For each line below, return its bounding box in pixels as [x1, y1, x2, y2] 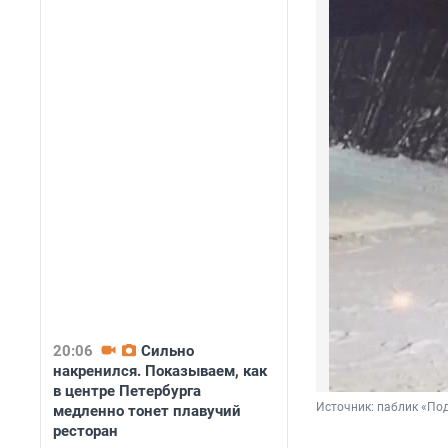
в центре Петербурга [53, 382, 201, 400]
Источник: [316, 400, 377, 415]
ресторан [53, 422, 118, 440]
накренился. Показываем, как [53, 362, 267, 380]
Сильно [141, 342, 194, 360]
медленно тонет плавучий [53, 402, 241, 420]
